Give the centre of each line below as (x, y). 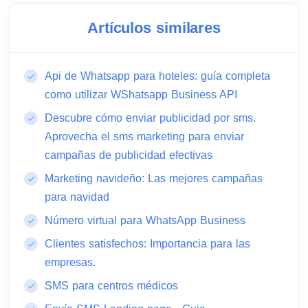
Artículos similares (154, 28)
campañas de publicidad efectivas (129, 155)
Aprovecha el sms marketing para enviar (144, 137)
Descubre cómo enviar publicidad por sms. (150, 118)
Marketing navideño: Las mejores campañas (154, 179)
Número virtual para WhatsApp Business (145, 221)
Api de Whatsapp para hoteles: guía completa (157, 76)
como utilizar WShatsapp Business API (143, 95)
